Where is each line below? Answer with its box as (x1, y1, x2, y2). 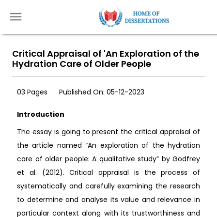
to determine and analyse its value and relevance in (17, 195, 200, 204)
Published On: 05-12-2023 (59, 87, 144, 97)
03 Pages (17, 87, 49, 97)
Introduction (17, 109, 64, 119)
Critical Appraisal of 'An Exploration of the (12, 47, 199, 60)
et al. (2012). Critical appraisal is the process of (17, 168, 200, 177)
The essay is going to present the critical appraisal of (17, 127, 200, 137)
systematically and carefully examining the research (17, 181, 200, 191)
